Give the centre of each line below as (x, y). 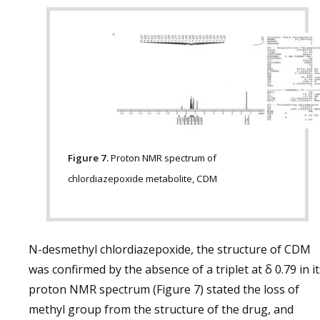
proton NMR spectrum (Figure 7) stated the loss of (164, 289)
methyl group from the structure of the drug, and (161, 309)
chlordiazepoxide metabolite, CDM (142, 179)
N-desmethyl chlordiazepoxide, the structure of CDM (170, 249)
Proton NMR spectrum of (162, 158)
